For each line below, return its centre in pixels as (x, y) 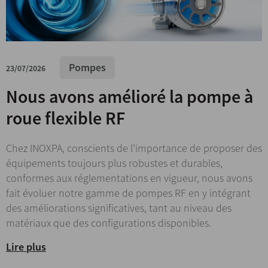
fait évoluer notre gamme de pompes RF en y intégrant (128, 193)
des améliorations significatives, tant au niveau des (119, 208)
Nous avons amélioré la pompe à (130, 96)
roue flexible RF (66, 118)
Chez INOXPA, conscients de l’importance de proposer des (134, 148)
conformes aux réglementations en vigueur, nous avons (129, 178)
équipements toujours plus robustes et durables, (114, 163)
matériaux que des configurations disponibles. (109, 223)
